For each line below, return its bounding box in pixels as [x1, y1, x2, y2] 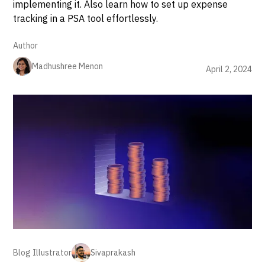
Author [13, 40, 38, 51]
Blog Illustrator [13, 247, 72, 258]
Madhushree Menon [32, 61, 104, 72]
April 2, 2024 [205, 64, 252, 75]
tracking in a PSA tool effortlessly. [13, 12, 159, 24]
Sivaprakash [91, 247, 136, 258]
